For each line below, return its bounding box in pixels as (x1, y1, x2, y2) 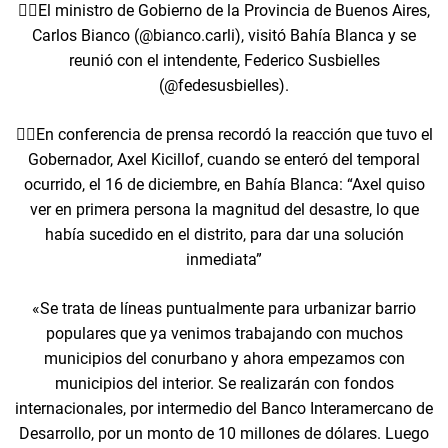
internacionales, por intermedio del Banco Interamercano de (15, 399, 433, 419)
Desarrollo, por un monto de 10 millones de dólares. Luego (19, 424, 429, 444)
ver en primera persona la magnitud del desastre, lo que (29, 200, 419, 220)
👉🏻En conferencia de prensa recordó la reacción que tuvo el (15, 125, 433, 145)
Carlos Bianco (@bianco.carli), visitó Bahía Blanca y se (32, 26, 416, 46)
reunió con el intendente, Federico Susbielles (68, 51, 380, 71)
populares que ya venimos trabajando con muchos (45, 324, 403, 344)
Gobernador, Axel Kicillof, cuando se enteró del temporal (28, 150, 420, 170)
